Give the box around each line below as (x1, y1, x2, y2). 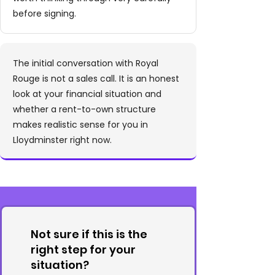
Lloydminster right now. (13, 134, 112, 146)
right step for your (31, 242, 136, 257)
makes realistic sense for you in (13, 118, 148, 131)
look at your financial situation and (13, 88, 161, 100)
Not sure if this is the (31, 227, 147, 242)
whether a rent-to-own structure (13, 103, 156, 115)
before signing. (13, 7, 76, 20)
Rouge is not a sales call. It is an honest (13, 72, 179, 85)
